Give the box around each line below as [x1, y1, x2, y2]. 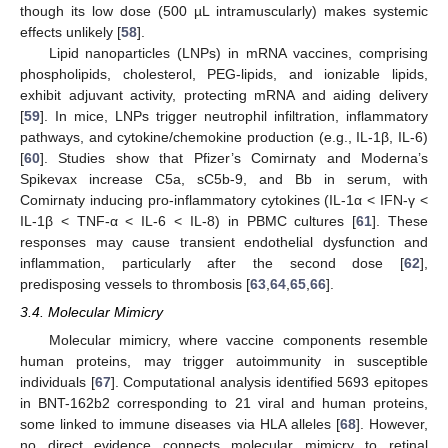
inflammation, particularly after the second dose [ [20, 254, 404, 271]
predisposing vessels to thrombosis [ [20, 275, 250, 292]
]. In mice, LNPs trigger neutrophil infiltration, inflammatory [40, 107, 428, 124]
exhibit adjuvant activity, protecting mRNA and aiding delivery [20, 86, 428, 103]
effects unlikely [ [20, 23, 121, 40]
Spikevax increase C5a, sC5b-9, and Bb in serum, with [20, 170, 428, 187]
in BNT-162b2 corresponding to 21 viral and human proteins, [20, 394, 428, 411]
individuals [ [20, 373, 95, 390]
